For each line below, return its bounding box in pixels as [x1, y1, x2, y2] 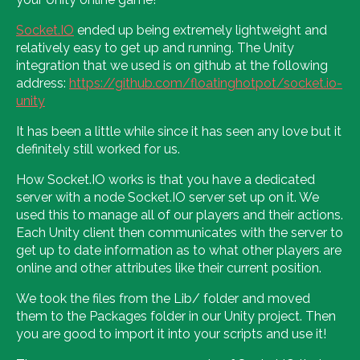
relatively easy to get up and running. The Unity [16, 39, 294, 55]
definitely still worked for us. [16, 141, 180, 157]
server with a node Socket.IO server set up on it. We [16, 189, 319, 205]
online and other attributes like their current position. [16, 260, 321, 276]
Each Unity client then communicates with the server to [16, 224, 343, 240]
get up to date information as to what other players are [16, 242, 342, 258]
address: [16, 75, 69, 91]
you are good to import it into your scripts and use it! [16, 325, 326, 342]
